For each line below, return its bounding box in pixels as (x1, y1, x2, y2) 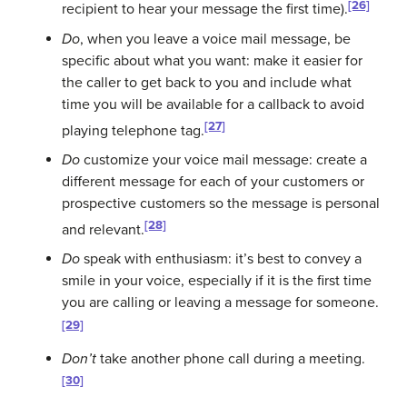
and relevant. (62, 221, 144, 240)
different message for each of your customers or (62, 172, 364, 191)
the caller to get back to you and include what (62, 73, 352, 92)
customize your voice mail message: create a (80, 150, 367, 169)
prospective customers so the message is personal (62, 194, 380, 213)
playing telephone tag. (62, 121, 204, 140)
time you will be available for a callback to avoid (62, 94, 364, 114)
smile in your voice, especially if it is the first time (62, 272, 372, 291)
